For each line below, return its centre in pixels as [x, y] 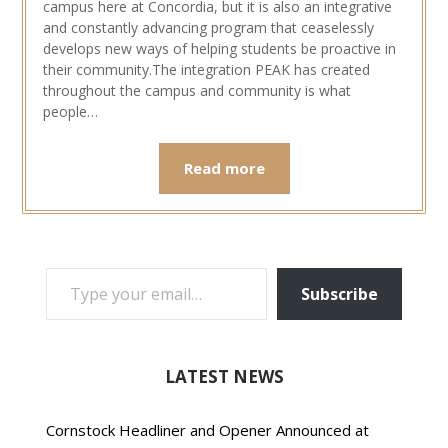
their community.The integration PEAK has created [206, 70]
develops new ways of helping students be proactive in [219, 49]
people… [70, 112]
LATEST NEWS [224, 377]
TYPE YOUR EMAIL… [117, 267]
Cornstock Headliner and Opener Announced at [208, 430]
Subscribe [339, 294]
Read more [224, 168]
